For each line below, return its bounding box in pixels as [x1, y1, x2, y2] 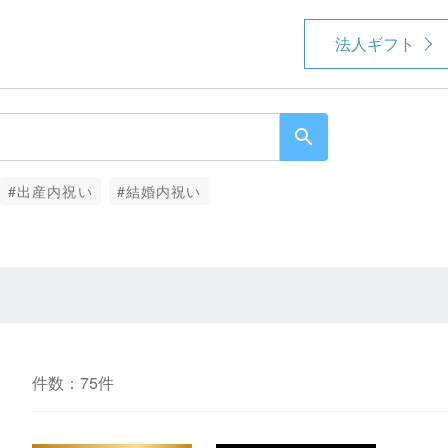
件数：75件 [31, 371, 114, 394]
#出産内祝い [7, 180, 93, 201]
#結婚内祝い [116, 180, 202, 201]
